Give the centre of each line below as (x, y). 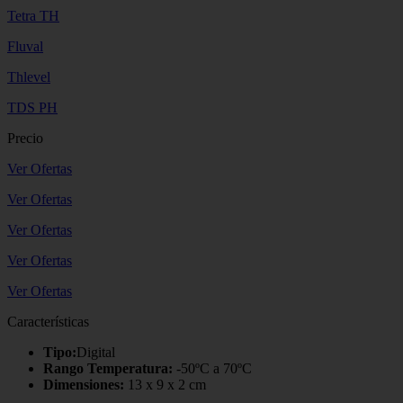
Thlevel (29, 76)
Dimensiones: (84, 384)
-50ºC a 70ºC (212, 368)
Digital (96, 352)
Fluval (25, 46)
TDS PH (32, 107)
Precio (25, 138)
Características (48, 321)
